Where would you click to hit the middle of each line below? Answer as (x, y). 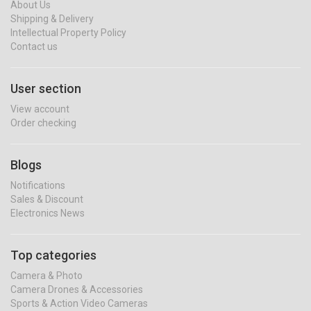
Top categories (53, 255)
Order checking (43, 123)
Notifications (38, 186)
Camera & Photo (47, 276)
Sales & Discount (47, 200)
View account (40, 109)
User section (46, 89)
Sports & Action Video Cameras (79, 304)
